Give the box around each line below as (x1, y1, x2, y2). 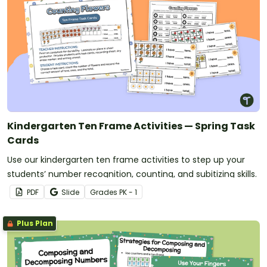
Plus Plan (15, 218, 53, 228)
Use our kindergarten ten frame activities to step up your (7, 153, 245, 166)
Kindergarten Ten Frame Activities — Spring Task (7, 119, 255, 133)
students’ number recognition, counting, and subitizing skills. (7, 167, 257, 180)
